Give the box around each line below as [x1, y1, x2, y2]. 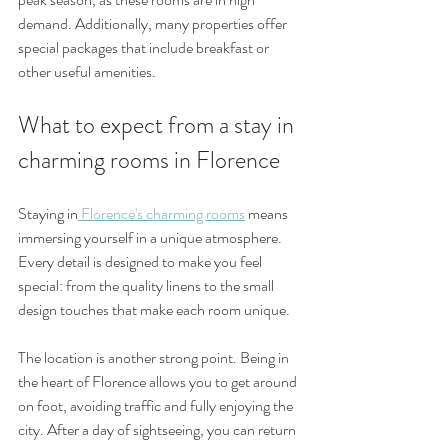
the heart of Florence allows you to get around [18, 370, 300, 394]
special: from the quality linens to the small [18, 274, 277, 298]
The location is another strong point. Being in [18, 346, 292, 370]
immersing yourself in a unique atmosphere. [18, 226, 285, 250]
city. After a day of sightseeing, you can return [18, 418, 299, 442]
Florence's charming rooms [78, 202, 245, 226]
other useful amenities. [18, 60, 156, 84]
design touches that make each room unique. [18, 298, 290, 322]
